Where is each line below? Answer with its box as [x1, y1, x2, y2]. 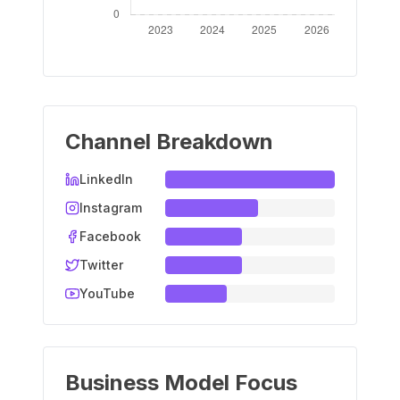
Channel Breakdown [65, 129, 273, 154]
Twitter [79, 257, 123, 272]
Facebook [79, 229, 141, 244]
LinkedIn [79, 171, 133, 187]
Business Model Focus [65, 370, 297, 396]
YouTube [79, 286, 135, 301]
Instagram [79, 200, 142, 215]
